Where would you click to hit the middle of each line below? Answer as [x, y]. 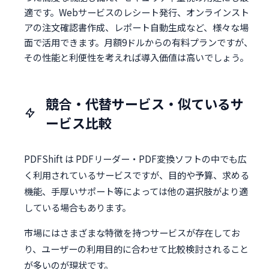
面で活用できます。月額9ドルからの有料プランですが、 [138, 42]
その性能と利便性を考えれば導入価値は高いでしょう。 [136, 57]
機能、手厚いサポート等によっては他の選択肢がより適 [136, 191]
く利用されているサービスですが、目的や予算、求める [137, 174]
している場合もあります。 [77, 207]
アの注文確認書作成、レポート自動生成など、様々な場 [136, 27]
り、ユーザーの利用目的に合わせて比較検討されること [136, 248]
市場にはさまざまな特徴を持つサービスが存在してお [132, 232]
